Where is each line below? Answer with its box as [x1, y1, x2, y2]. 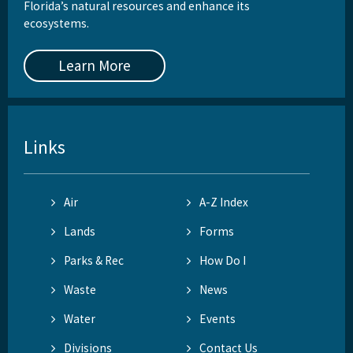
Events [199, 310, 236, 326]
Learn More [58, 55, 131, 75]
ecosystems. [24, 15, 89, 31]
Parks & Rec [64, 252, 124, 268]
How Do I [199, 252, 247, 268]
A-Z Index [199, 194, 249, 210]
